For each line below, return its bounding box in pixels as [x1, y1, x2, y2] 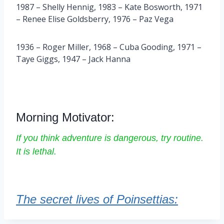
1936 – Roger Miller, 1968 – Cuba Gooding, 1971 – [16, 41, 201, 52]
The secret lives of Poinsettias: [16, 192, 178, 206]
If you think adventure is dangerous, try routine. [16, 132, 203, 143]
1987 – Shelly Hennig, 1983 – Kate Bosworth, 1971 [16, 1, 202, 12]
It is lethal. [16, 146, 56, 156]
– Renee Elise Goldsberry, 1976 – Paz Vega [16, 13, 173, 24]
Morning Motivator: [16, 110, 114, 124]
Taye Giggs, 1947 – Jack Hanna [16, 53, 130, 64]
